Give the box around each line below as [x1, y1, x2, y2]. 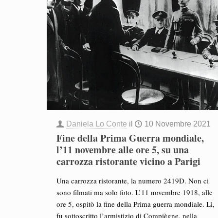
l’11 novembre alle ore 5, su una [56, 143, 189, 157]
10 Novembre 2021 [144, 120, 211, 128]
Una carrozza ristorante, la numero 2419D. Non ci [56, 176, 209, 185]
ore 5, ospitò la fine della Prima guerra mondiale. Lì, [56, 199, 215, 209]
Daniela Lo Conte [66, 120, 127, 128]
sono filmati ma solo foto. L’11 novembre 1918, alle [56, 187, 213, 197]
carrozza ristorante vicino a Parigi [56, 154, 200, 168]
